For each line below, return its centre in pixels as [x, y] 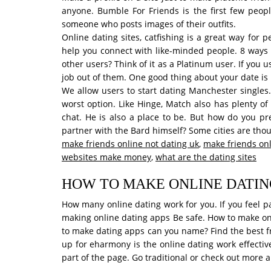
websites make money [106, 157]
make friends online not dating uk [130, 144]
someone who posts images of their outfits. [149, 24]
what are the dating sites [206, 157]
